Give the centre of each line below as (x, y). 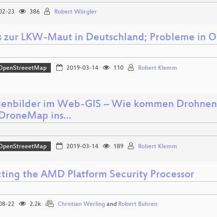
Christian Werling (81, 204)
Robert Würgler (76, 12)
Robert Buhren (138, 204)
